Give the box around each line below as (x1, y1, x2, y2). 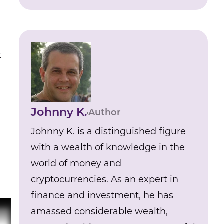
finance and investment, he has (31, 191, 174, 201)
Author (88, 108, 121, 118)
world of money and (31, 159, 122, 169)
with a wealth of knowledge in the (31, 143, 185, 153)
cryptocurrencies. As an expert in (31, 175, 179, 185)
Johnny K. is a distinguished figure (31, 127, 186, 137)
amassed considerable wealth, (31, 207, 168, 217)
